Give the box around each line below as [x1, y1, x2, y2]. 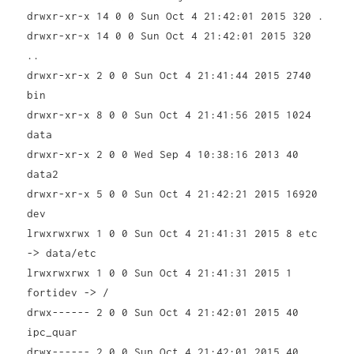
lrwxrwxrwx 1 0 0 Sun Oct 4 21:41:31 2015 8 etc [27, 227, 318, 240]
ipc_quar [27, 326, 78, 339]
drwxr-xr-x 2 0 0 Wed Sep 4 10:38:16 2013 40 [27, 148, 299, 161]
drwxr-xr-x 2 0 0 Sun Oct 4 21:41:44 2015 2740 [27, 69, 312, 82]
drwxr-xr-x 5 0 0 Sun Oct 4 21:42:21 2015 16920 [27, 187, 318, 201]
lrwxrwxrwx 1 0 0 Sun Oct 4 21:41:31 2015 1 [27, 266, 293, 280]
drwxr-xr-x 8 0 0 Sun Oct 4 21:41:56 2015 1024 [27, 108, 312, 122]
